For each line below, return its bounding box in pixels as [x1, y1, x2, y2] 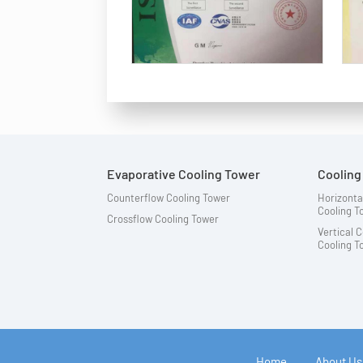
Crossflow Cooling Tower [107, 212, 219, 226]
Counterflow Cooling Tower [107, 191, 230, 205]
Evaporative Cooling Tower [107, 166, 260, 182]
